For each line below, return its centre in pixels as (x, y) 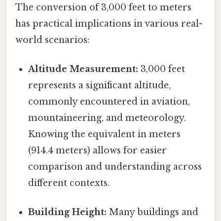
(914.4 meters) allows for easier (98, 150)
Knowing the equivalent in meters (105, 134)
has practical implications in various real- (109, 23)
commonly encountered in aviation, (109, 101)
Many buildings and (153, 212)
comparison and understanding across (115, 166)
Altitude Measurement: (83, 69)
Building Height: (68, 212)
